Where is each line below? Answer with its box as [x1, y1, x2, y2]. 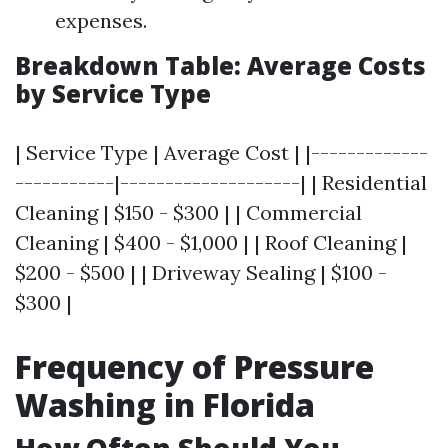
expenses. [55, 8, 147, 33]
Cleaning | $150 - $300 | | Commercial [15, 200, 362, 225]
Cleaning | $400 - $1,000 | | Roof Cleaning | [15, 230, 407, 255]
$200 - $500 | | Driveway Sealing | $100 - [15, 260, 387, 285]
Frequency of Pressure [15, 345, 374, 388]
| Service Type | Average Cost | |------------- [15, 140, 428, 165]
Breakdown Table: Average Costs [15, 49, 426, 82]
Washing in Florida [15, 383, 315, 426]
